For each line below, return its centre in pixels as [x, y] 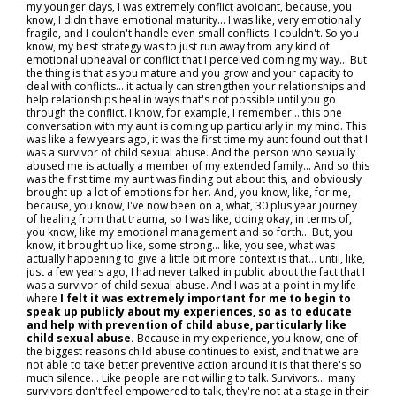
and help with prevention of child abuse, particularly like [187, 325]
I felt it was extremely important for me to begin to [206, 298]
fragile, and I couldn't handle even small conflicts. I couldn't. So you [193, 33]
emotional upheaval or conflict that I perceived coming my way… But [197, 60]
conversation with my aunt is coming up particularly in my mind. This [196, 126]
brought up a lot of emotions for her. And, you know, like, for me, [189, 192]
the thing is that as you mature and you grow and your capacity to [190, 73]
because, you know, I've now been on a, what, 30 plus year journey [192, 206]
